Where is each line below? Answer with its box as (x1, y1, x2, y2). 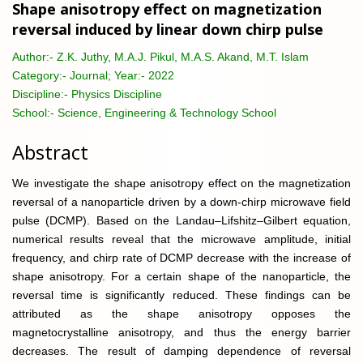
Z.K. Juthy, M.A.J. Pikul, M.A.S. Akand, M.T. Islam (57, 49, 309, 63)
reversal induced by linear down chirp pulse (12, 19, 323, 39)
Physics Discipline (71, 87, 162, 100)
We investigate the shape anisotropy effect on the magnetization (12, 176, 351, 190)
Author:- (12, 49, 57, 63)
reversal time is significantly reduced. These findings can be (12, 288, 351, 301)
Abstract (12, 138, 88, 165)
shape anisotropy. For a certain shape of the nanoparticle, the (12, 269, 351, 283)
